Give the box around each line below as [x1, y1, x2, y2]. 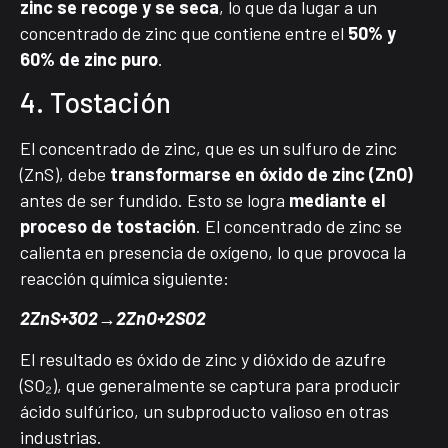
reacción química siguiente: [20, 267, 229, 290]
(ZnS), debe [20, 163, 110, 186]
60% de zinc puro [20, 47, 158, 70]
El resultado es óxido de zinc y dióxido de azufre [20, 347, 386, 370]
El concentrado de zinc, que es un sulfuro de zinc [20, 137, 397, 160]
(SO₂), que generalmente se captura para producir [20, 373, 400, 396]
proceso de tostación [20, 215, 196, 238]
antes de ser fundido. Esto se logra [20, 189, 289, 212]
